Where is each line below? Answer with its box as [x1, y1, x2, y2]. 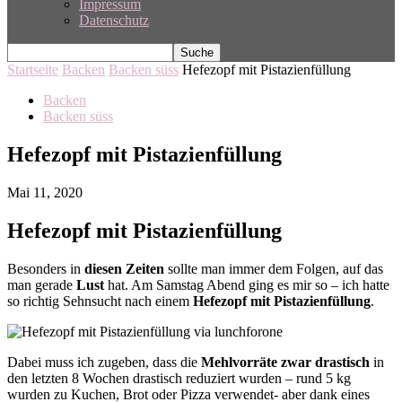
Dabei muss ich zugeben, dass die [7, 354, 201, 370]
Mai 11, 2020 [7, 184, 83, 200]
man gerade [7, 276, 76, 293]
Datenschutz [79, 13, 149, 28]
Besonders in [7, 260, 84, 276]
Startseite [7, 62, 58, 77]
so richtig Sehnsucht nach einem [7, 293, 189, 309]
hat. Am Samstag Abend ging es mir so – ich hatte [104, 276, 389, 293]
